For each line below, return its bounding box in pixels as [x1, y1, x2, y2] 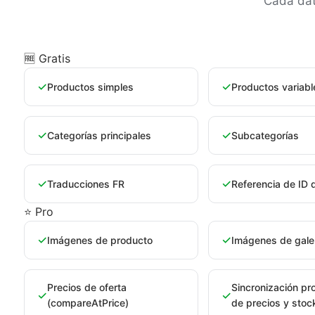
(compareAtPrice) [47, 297, 129, 309]
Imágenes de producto [47, 233, 153, 246]
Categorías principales [47, 129, 151, 141]
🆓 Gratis [24, 51, 70, 65]
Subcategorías [231, 129, 299, 141]
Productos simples [47, 80, 134, 93]
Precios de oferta [47, 281, 127, 293]
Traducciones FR [47, 177, 124, 190]
